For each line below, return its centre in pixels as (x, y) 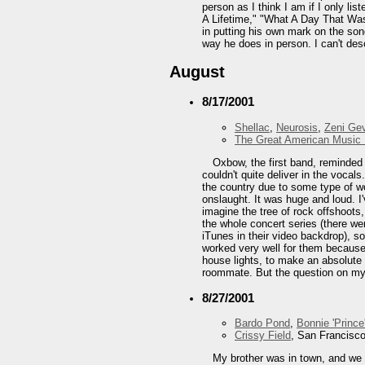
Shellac (252, 127)
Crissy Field (263, 336)
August (197, 72)
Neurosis (297, 127)
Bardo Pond (262, 323)
